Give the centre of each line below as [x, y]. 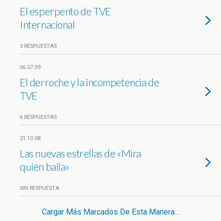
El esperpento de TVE [65, 11]
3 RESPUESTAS [38, 46]
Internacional [47, 24]
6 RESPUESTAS [38, 117]
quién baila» [45, 166]
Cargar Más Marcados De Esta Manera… [110, 212]
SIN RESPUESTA [39, 188]
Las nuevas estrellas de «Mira [80, 153]
